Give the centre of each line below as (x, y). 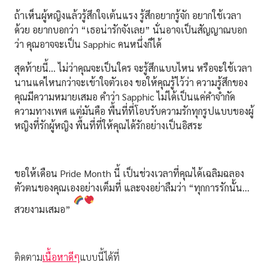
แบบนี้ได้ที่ (100, 257)
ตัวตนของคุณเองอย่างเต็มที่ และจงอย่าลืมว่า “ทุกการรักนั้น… (132, 187)
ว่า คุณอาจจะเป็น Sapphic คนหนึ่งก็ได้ (88, 44)
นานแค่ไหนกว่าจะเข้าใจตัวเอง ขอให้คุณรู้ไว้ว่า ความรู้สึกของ (131, 82)
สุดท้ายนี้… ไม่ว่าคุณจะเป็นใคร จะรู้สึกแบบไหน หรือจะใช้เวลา (133, 68)
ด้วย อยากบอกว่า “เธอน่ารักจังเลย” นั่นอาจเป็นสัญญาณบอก (131, 29)
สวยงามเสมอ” (44, 209)
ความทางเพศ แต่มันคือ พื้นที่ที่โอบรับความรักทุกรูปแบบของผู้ (134, 111)
